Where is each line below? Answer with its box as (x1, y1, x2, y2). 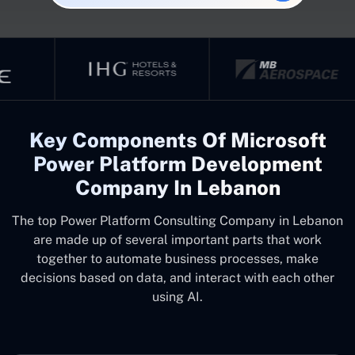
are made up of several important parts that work (33, 232, 322, 247)
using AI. (152, 289, 203, 304)
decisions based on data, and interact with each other (21, 270, 334, 285)
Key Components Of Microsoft (29, 128, 326, 152)
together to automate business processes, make (36, 251, 319, 266)
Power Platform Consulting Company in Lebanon (60, 213, 343, 228)
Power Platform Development (32, 152, 323, 176)
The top (12, 213, 57, 228)
